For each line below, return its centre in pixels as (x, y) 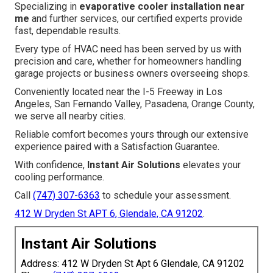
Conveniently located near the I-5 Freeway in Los (119, 92)
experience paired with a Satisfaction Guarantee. (117, 147)
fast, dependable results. (68, 31)
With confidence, (51, 165)
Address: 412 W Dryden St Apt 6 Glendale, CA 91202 (133, 264)
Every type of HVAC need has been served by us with (128, 49)
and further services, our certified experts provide (136, 19)
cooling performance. (59, 177)
